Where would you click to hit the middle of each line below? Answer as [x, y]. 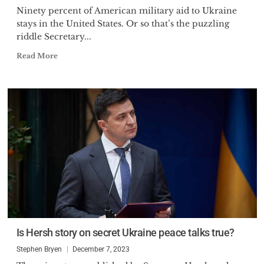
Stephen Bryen [39, 249]
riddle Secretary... [54, 37]
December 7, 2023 [101, 249]
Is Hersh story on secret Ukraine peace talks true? [125, 232]
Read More [37, 56]
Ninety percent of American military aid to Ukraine [126, 11]
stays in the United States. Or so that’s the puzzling [123, 24]
